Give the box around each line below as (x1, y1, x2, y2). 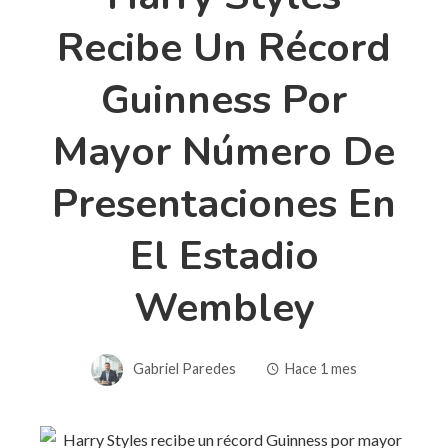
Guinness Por (101, 72, 347, 127)
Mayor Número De (53, 124, 395, 179)
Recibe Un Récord (57, 20, 391, 75)
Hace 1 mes (285, 359, 357, 377)
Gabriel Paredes (133, 359, 236, 377)
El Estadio (129, 228, 319, 283)
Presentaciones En (52, 176, 396, 231)
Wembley (133, 280, 315, 335)
